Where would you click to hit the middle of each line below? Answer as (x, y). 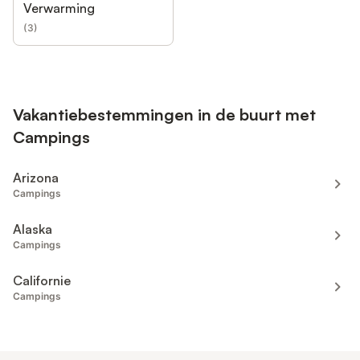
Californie (42, 281)
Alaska (33, 229)
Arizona (36, 178)
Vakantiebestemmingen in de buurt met (164, 115)
